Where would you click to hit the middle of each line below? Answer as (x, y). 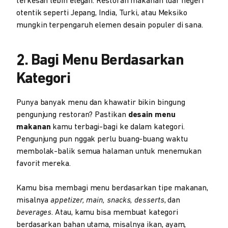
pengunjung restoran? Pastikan (72, 115)
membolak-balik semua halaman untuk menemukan (109, 152)
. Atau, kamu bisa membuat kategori (115, 213)
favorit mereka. (44, 164)
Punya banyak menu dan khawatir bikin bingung (101, 103)
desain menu (152, 115)
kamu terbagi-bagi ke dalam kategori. (118, 127)
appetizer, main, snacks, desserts (107, 201)
